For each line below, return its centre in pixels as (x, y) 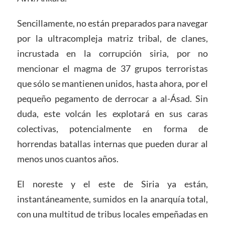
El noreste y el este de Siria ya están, (113, 184)
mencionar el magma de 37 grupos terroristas (113, 68)
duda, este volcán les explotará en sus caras (113, 113)
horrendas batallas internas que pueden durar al (113, 143)
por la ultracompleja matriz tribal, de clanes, (113, 38)
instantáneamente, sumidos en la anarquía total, (113, 199)
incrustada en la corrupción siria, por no (113, 53)
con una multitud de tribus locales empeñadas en (113, 214)
